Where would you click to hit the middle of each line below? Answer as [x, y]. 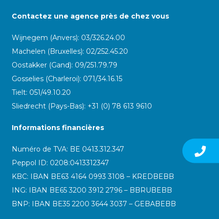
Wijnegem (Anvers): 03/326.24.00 [68, 38]
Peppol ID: [31, 163]
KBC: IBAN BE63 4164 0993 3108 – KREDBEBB [93, 176]
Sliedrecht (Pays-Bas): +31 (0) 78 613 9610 [82, 106]
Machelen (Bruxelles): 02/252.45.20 [70, 51]
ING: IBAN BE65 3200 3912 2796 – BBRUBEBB [92, 190]
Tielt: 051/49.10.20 [41, 92]
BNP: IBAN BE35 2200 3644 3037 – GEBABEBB [94, 204]
